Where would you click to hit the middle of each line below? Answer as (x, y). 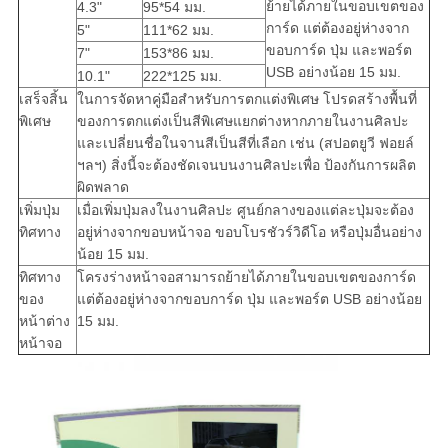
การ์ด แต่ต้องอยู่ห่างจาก (337, 28)
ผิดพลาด (102, 187)
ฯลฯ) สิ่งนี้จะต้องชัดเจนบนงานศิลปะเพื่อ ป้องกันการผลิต (246, 165)
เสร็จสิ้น (43, 99)
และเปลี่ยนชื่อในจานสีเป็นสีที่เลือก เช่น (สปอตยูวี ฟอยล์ (245, 143)
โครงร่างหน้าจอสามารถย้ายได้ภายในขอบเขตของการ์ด (246, 277)
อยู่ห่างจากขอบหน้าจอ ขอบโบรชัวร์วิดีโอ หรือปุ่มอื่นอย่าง (249, 232)
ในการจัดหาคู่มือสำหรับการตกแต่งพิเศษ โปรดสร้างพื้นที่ (246, 99)
